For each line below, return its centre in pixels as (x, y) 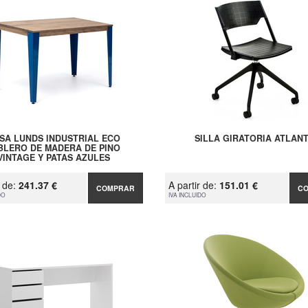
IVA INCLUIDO (187, 195)
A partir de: (194, 185)
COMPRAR (116, 188)
